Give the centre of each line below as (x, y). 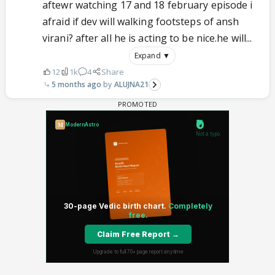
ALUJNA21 (131, 84)
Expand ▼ (152, 55)
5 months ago (77, 84)
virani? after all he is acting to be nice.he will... (147, 38)
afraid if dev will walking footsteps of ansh (141, 21)
